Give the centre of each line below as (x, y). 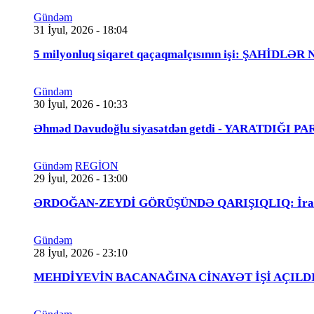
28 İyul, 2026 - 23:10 (81, 252)
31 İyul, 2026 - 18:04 (81, 29)
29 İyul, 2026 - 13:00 (81, 178)
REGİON (97, 165)
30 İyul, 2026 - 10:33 (81, 104)
